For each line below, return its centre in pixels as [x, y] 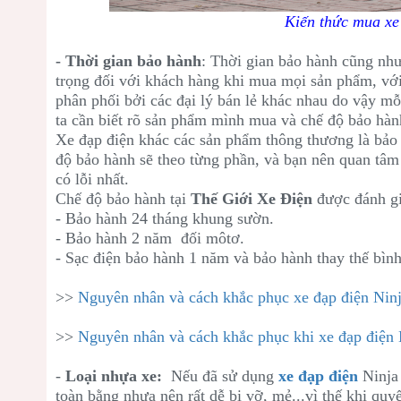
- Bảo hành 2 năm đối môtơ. [150, 238]
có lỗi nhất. [92, 179]
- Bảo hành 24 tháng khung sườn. [165, 218]
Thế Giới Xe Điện [252, 198]
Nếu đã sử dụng [222, 375]
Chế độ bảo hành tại [123, 198]
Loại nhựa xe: [116, 375]
